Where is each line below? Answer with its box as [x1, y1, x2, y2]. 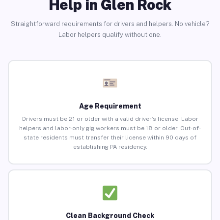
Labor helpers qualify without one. [58, 30, 162, 38]
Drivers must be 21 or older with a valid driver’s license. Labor [22, 115, 198, 123]
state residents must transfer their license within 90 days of [24, 134, 196, 141]
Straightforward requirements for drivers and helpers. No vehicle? [10, 20, 210, 27]
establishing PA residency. [73, 143, 147, 151]
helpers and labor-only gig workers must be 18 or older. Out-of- [19, 125, 201, 132]
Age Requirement [79, 102, 141, 110]
